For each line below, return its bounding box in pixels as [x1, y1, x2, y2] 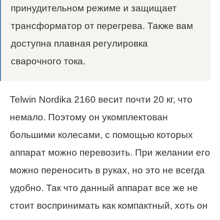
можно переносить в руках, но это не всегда [10, 165, 205, 175]
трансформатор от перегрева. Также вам [11, 20, 193, 31]
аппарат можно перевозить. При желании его [10, 147, 210, 158]
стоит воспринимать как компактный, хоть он [10, 200, 208, 211]
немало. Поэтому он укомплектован [10, 111, 168, 122]
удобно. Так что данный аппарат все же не [10, 182, 198, 193]
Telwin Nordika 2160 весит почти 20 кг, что [10, 94, 192, 105]
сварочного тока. [11, 55, 85, 66]
